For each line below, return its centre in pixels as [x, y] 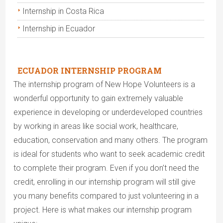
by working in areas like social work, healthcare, [96, 126]
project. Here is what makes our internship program [102, 210]
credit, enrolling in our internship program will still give [104, 182]
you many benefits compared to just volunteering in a [106, 196]
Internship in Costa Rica [63, 11]
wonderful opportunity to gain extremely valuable [98, 99]
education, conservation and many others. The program [110, 140]
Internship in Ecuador [59, 29]
